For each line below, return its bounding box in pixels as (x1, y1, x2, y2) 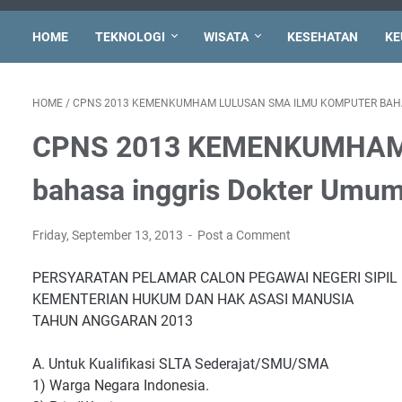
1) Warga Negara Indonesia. (32, 377, 209, 394)
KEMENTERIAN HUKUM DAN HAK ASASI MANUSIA (32, 291, 354, 308)
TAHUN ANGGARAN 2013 (32, 312, 193, 329)
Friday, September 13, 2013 (32, 228, 186, 242)
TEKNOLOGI (95, 30, 165, 44)
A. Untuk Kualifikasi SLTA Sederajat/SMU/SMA (32, 355, 328, 372)
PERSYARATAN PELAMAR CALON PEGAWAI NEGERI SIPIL (32, 269, 398, 286)
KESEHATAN (287, 30, 358, 44)
